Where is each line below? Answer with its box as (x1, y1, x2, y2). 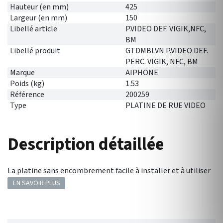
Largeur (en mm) (10, 12, 67, 23)
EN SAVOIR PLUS (12, 178, 60, 189)
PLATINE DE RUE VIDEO (125, 100, 206, 111)
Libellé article (10, 23, 57, 34)
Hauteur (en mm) (10, 1, 69, 12)
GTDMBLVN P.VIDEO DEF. (125, 45, 208, 56)
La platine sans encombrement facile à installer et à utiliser (7, 165, 211, 176)
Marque (10, 67, 35, 78)
